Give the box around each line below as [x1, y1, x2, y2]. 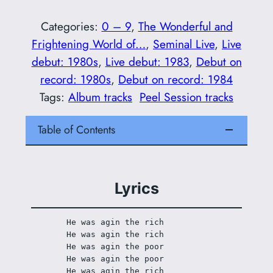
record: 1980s [40, 70, 111, 88]
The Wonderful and [138, 17, 233, 35]
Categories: [40, 17, 102, 35]
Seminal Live [153, 35, 214, 52]
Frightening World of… [32, 35, 146, 52]
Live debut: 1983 [105, 52, 189, 70]
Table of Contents [37, 121, 115, 138]
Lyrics [114, 179, 159, 198]
